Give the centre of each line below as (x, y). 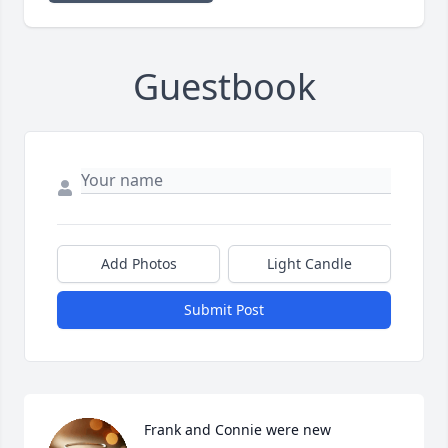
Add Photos (138, 264)
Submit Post (224, 310)
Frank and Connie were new (237, 430)
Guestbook (224, 87)
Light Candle (309, 264)
